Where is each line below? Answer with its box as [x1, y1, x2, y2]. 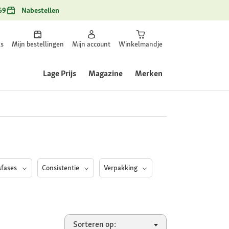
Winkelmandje [119, 39, 163, 49]
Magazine [88, 68, 123, 79]
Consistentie [41, 163, 81, 173]
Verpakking [103, 163, 139, 173]
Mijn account [72, 39, 110, 49]
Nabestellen [21, 6, 59, 15]
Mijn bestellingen [12, 39, 64, 49]
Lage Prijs [43, 68, 76, 79]
